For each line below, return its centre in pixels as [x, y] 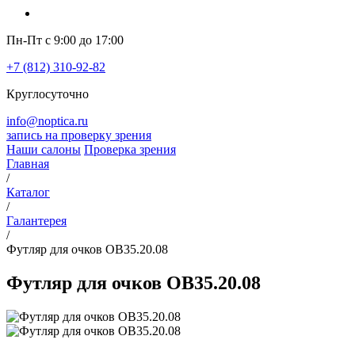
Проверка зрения [130, 150]
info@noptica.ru [47, 121]
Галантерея [36, 221]
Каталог [28, 193]
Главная [28, 164]
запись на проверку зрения [79, 136]
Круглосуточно [48, 94]
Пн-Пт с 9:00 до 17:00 [65, 40]
